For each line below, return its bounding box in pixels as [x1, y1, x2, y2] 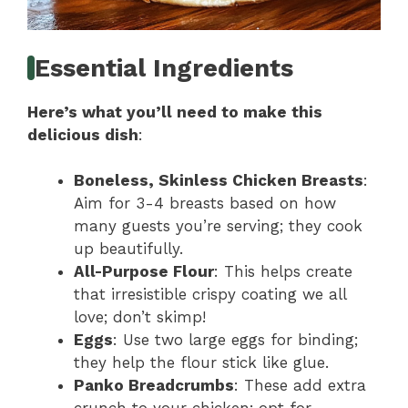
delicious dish [27, 125, 138, 144]
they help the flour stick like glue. [74, 353, 329, 372]
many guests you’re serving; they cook [74, 217, 362, 236]
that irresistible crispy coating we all [74, 285, 346, 304]
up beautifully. [74, 240, 183, 259]
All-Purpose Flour [74, 262, 214, 281]
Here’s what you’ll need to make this [27, 102, 322, 121]
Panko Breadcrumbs [74, 376, 234, 395]
